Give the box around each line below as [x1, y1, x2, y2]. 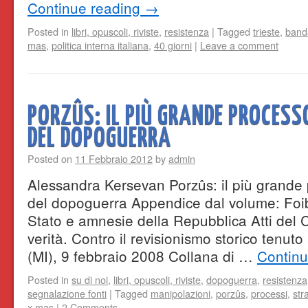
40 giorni [154, 38, 192, 52]
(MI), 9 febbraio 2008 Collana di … [27, 245, 257, 266]
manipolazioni [151, 286, 210, 300]
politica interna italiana [52, 38, 148, 52]
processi [251, 286, 287, 300]
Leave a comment [200, 38, 278, 52]
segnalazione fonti [27, 286, 107, 300]
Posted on [27, 151, 72, 166]
